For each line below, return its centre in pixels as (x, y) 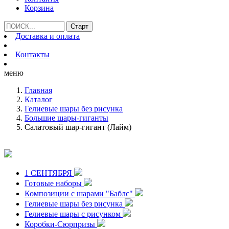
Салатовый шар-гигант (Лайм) (78, 127)
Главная (38, 90)
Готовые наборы (54, 183)
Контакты (32, 54)
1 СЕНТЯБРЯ (49, 173)
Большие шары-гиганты (66, 118)
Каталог (39, 99)
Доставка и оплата (48, 36)
